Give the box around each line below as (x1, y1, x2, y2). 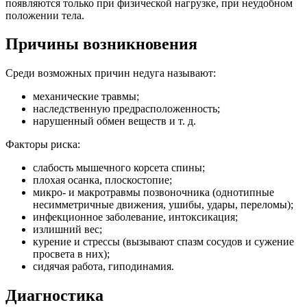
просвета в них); (33, 248, 110, 260)
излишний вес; (33, 223, 102, 236)
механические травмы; (33, 90, 139, 103)
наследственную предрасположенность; (33, 103, 220, 115)
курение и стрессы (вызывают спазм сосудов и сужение (33, 236, 294, 248)
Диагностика (5, 286, 103, 305)
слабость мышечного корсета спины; (33, 162, 205, 174)
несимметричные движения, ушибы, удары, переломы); (33, 199, 293, 211)
